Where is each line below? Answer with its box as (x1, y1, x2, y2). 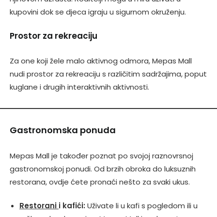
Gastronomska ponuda (10, 124, 116, 136)
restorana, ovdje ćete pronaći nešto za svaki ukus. (10, 176, 190, 187)
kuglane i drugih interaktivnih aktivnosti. (10, 81, 149, 92)
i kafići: (59, 201, 85, 211)
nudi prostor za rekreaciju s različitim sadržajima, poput (10, 68, 207, 79)
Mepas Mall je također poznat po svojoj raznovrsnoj (10, 150, 193, 161)
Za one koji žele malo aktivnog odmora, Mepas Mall (10, 55, 192, 66)
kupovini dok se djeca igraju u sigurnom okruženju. (10, 6, 186, 17)
